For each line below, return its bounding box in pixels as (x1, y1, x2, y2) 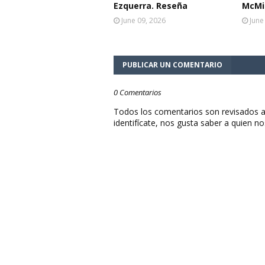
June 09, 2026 (121, 15, 166, 25)
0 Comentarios (114, 87, 161, 98)
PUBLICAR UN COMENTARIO (122, 60, 222, 70)
